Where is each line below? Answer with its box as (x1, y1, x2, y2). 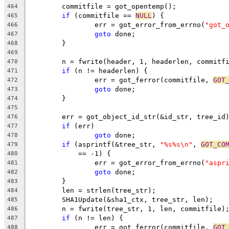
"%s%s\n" (160, 140, 193, 148)
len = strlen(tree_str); (62, 186, 156, 194)
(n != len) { (70, 214, 123, 222)
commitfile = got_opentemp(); (62, 2, 176, 10)
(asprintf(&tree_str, (70, 140, 160, 148)
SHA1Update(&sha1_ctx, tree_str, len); (62, 195, 213, 203)
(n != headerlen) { (70, 66, 148, 75)
